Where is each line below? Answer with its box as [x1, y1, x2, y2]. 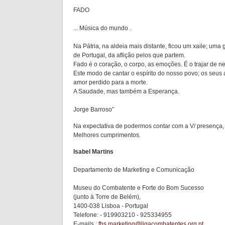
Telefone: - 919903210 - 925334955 [73, 211, 172, 218]
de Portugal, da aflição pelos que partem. [73, 52, 185, 59]
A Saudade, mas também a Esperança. [73, 88, 179, 95]
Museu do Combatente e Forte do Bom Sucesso [73, 184, 204, 191]
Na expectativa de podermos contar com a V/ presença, [73, 123, 224, 130]
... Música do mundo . [73, 25, 131, 32]
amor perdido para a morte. [73, 79, 148, 86]
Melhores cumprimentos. [73, 132, 141, 139]
